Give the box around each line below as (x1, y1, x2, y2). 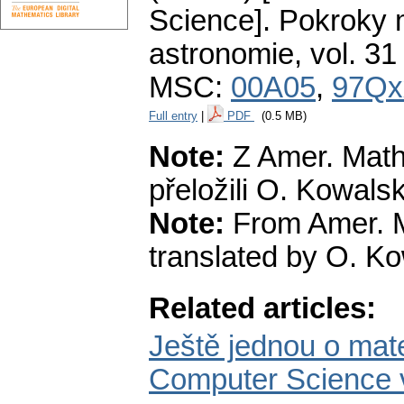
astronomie (149, 38, 294, 71)
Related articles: (149, 292, 376, 326)
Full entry (149, 109, 197, 124)
